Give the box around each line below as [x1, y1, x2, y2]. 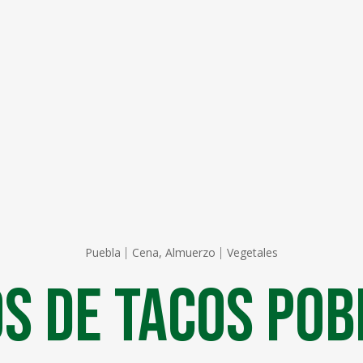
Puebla [85, 245, 121, 260]
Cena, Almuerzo [132, 245, 216, 260]
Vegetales [227, 245, 278, 260]
